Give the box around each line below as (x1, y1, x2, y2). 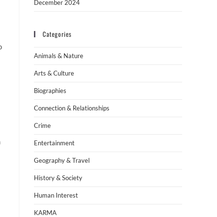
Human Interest (34, 191, 78, 199)
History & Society (34, 174, 82, 182)
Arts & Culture (34, 69, 74, 77)
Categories (43, 29, 72, 39)
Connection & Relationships (34, 104, 109, 112)
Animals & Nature (34, 52, 83, 60)
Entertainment (34, 139, 75, 147)
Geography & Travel (34, 156, 90, 164)
